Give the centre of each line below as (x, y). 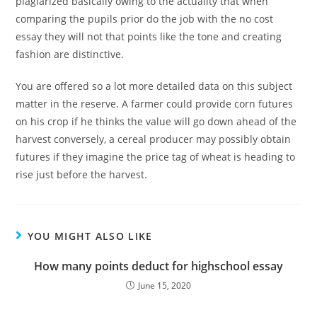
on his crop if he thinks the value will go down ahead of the (156, 122)
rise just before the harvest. (82, 175)
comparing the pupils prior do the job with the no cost (145, 19)
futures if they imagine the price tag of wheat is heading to (156, 157)
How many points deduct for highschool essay (158, 266)
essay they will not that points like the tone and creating (149, 37)
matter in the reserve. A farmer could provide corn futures (155, 104)
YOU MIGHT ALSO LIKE (90, 236)
